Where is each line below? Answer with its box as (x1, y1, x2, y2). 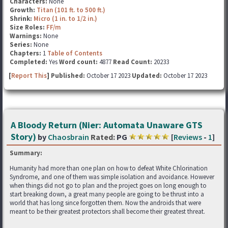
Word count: (59, 58, 98, 66)
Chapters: (10, 49, 43, 58)
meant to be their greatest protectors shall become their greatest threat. (10, 207, 205, 216)
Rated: (91, 132, 115, 142)
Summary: (10, 149, 42, 157)
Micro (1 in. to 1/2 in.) (34, 14, 97, 23)
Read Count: (113, 58, 152, 66)
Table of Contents (47, 49, 102, 58)
